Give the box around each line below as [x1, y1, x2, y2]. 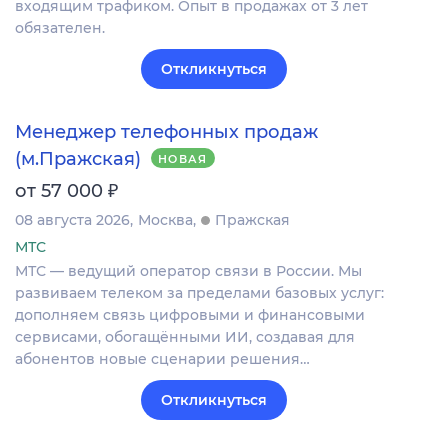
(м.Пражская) [15, 147, 141, 170]
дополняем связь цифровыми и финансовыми [15, 305, 365, 324]
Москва [138, 210, 193, 229]
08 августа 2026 [15, 210, 130, 229]
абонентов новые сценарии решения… [15, 349, 310, 368]
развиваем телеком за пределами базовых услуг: [15, 283, 384, 302]
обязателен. [15, 19, 105, 38]
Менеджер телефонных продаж [15, 121, 318, 144]
